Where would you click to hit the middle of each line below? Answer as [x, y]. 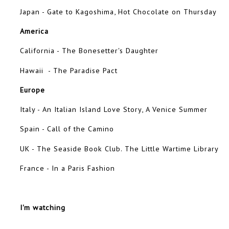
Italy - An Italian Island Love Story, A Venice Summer [114, 109]
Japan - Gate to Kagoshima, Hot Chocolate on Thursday [118, 11]
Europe [32, 89]
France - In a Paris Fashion [67, 168]
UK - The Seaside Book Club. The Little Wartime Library [119, 148]
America [34, 31]
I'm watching [43, 207]
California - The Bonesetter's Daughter [89, 51]
